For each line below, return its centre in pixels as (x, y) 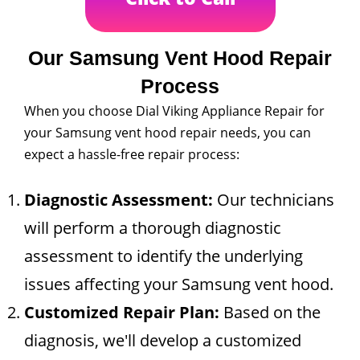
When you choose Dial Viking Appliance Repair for (174, 111)
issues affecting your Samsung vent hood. (179, 284)
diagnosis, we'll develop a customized (163, 340)
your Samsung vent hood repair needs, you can (168, 133)
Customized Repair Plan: (122, 312)
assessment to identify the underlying (164, 256)
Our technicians (274, 200)
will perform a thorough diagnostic (153, 228)
